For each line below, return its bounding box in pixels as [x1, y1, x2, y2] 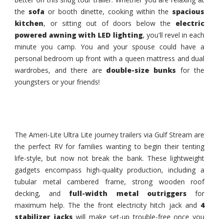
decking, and [15, 189, 69, 198]
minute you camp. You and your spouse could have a [15, 42, 204, 52]
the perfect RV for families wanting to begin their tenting [15, 142, 204, 152]
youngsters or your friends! [15, 77, 100, 87]
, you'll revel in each [142, 30, 204, 40]
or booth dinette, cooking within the [44, 7, 172, 17]
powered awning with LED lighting [15, 30, 143, 40]
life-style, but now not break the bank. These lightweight [15, 153, 204, 163]
